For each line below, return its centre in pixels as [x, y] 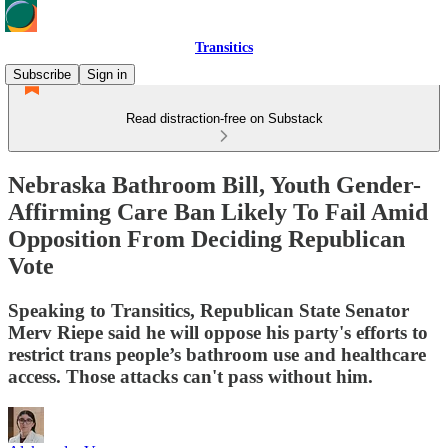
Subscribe [42, 74]
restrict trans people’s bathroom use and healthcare [217, 354]
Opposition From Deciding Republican [206, 238]
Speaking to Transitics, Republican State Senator [208, 310]
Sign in [107, 74]
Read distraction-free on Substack [224, 118]
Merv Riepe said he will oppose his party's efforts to [218, 332]
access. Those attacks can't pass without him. [190, 376]
